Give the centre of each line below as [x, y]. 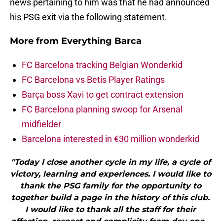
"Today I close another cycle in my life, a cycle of [110, 162]
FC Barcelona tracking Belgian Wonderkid [102, 65]
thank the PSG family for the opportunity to [110, 186]
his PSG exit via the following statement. [89, 17]
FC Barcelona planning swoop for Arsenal [102, 110]
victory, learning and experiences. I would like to [110, 174]
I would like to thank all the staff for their [110, 210]
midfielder [41, 124]
